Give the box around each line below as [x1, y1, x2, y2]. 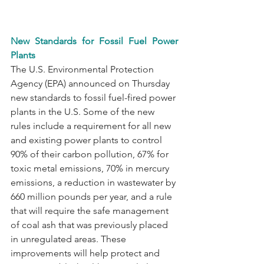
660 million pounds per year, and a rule [11, 190, 174, 202]
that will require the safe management [11, 204, 171, 216]
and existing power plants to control [11, 134, 164, 146]
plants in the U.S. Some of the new [11, 105, 157, 117]
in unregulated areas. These [11, 233, 128, 245]
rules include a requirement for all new [11, 120, 173, 131]
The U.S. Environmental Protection [11, 63, 156, 75]
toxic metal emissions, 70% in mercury [11, 162, 171, 174]
